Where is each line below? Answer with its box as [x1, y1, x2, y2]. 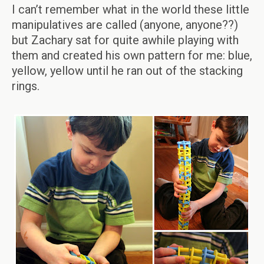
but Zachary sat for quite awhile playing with [12, 33, 239, 47]
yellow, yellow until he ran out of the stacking [12, 64, 243, 78]
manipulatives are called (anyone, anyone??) [12, 18, 238, 32]
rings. [12, 79, 39, 93]
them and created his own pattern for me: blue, [12, 48, 252, 62]
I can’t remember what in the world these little [12, 2, 249, 16]
